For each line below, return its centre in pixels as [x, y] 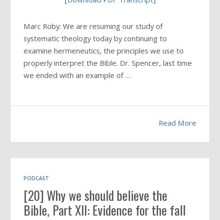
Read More [177, 123]
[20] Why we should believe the [96, 195]
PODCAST [37, 179]
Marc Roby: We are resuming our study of [93, 26]
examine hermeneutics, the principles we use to [104, 50]
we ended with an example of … [77, 75]
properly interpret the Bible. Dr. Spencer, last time [108, 63]
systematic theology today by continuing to [96, 38]
